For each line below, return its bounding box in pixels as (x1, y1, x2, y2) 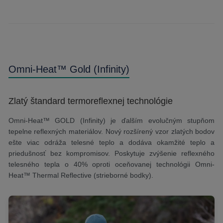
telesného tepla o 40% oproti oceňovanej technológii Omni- (8, 160, 215, 168)
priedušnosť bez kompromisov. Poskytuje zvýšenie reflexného (8, 149, 215, 157)
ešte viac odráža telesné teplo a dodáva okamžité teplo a (8, 138, 215, 146)
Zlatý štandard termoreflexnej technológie (8, 96, 173, 106)
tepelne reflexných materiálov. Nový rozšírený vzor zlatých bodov (8, 127, 215, 135)
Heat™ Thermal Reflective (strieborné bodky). (8, 171, 153, 179)
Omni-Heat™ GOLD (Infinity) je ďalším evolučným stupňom (8, 116, 215, 124)
